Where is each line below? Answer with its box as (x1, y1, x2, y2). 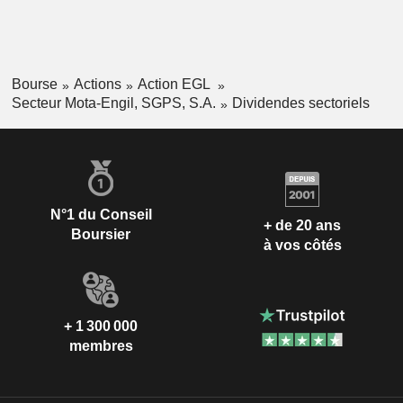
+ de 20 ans (264, 218, 341, 234)
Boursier (71, 226, 130, 242)
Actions (73, 76, 121, 93)
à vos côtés (263, 237, 342, 254)
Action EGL (137, 76, 213, 93)
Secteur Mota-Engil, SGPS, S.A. (11, 94, 216, 111)
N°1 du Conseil (49, 206, 152, 222)
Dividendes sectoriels (231, 94, 370, 111)
